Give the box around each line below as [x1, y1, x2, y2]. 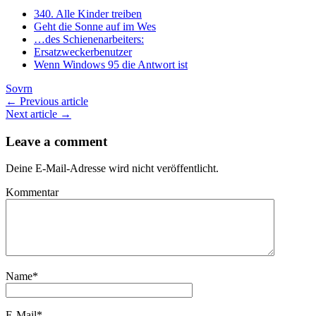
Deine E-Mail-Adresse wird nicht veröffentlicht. [6, 162, 219, 175]
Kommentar [6, 186, 59, 199]
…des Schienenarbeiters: [34, 32, 144, 45]
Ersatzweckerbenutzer [34, 45, 132, 58]
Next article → [6, 107, 71, 120]
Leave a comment [6, 133, 107, 149]
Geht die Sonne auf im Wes [34, 20, 156, 32]
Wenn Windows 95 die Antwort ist [34, 58, 188, 71]
